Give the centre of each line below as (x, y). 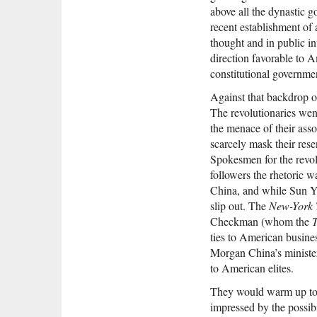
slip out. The (240, 205)
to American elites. (252, 267)
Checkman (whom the (261, 221)
